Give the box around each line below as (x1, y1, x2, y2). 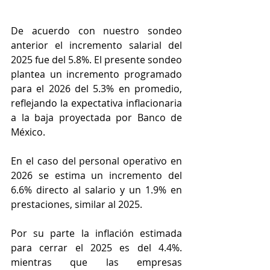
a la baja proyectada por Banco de (11, 111, 182, 125)
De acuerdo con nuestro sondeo (11, 24, 182, 38)
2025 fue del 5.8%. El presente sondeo (11, 53, 182, 67)
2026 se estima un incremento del (11, 169, 182, 183)
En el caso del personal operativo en (11, 154, 182, 168)
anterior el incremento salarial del (11, 39, 182, 52)
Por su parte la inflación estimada (11, 227, 182, 240)
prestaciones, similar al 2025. (11, 198, 145, 212)
